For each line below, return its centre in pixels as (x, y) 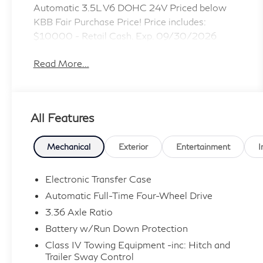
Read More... (61, 63)
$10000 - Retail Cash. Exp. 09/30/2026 (125, 36)
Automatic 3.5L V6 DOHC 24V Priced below (130, 8)
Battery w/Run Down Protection (116, 228)
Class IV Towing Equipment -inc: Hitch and (137, 245)
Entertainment (203, 146)
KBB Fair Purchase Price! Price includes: (119, 22)
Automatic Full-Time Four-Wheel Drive (129, 195)
